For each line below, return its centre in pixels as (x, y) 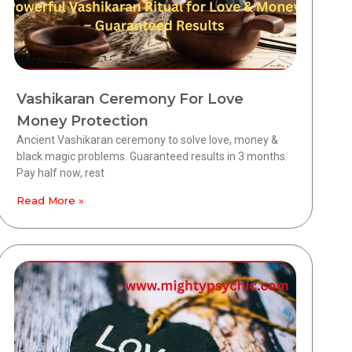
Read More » (50, 201)
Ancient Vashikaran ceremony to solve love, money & (147, 140)
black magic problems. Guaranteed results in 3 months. (152, 157)
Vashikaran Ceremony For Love (130, 99)
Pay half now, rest (60, 173)
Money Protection (82, 121)
